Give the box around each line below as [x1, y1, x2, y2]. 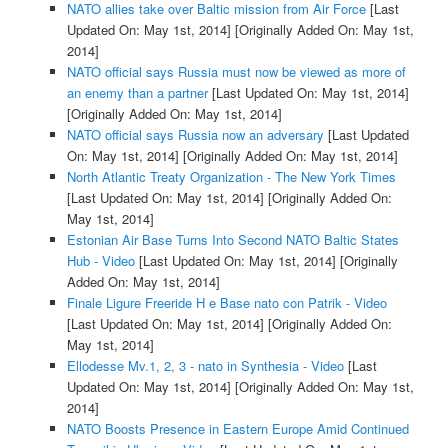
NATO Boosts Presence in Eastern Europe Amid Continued [66, 418, 409, 438]
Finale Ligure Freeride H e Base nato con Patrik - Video [66, 292, 387, 312]
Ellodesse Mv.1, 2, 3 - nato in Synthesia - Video [66, 355, 344, 375]
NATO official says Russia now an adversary [66, 124, 324, 144]
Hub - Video [66, 250, 135, 270]
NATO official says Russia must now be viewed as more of [66, 61, 406, 81]
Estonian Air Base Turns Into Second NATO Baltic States [66, 229, 399, 249]
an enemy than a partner [66, 82, 208, 102]
